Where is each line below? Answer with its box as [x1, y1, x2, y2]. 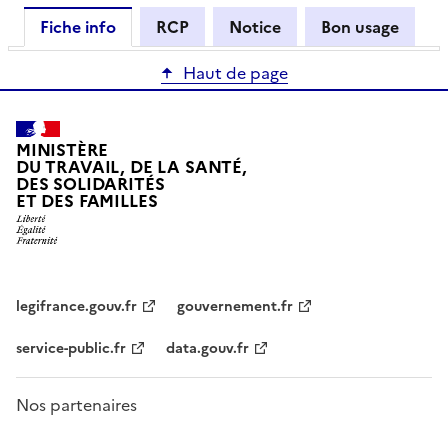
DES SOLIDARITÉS [16, 171, 165, 197]
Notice [229, 14, 281, 39]
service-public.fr [16, 338, 126, 360]
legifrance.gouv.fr [16, 296, 137, 318]
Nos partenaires [16, 393, 137, 418]
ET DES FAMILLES [16, 188, 158, 214]
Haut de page [182, 60, 288, 85]
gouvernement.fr [177, 296, 293, 318]
